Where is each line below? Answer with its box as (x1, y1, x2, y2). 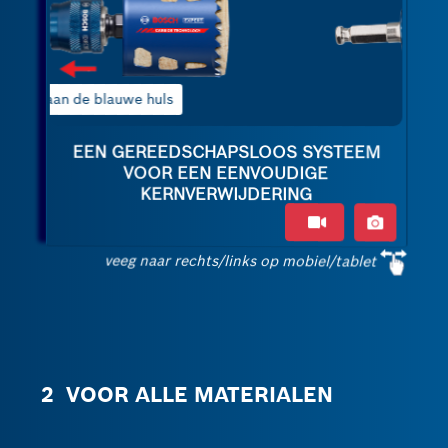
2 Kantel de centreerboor (72, 89, 240, 108)
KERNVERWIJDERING (140, 184, 313, 206)
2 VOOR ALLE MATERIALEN (41, 382, 334, 409)
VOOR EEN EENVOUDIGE (123, 163, 329, 185)
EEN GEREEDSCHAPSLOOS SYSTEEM (72, 142, 381, 164)
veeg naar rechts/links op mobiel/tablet (104, 251, 377, 270)
